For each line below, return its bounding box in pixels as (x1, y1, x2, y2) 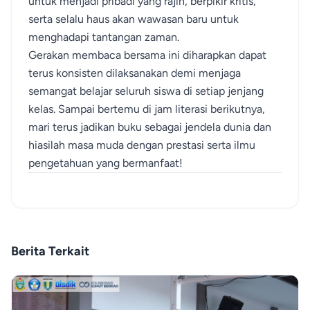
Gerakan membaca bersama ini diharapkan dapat (28, 48, 266, 62)
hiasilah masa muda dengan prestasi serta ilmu (28, 138, 255, 152)
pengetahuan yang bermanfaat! (28, 156, 183, 170)
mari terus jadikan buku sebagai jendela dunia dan (28, 120, 271, 134)
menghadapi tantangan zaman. (28, 30, 179, 44)
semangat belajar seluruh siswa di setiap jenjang (28, 84, 264, 98)
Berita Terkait (11, 244, 89, 259)
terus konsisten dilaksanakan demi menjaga (28, 66, 241, 80)
